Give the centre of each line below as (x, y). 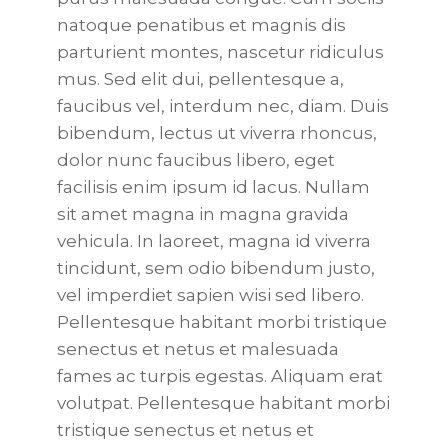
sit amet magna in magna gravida (202, 214)
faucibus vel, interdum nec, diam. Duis (222, 106)
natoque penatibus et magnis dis (201, 25)
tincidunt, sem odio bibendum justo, (215, 268)
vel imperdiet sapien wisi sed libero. (210, 295)
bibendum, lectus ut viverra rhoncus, (216, 133)
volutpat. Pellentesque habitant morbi (223, 403)
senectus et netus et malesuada (197, 349)
